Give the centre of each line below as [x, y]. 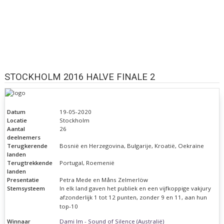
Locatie [17, 120]
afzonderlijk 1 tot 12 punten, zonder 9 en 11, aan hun [133, 197]
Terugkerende [27, 146]
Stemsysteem [26, 188]
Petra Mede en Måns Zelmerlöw [104, 180]
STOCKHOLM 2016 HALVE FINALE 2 [79, 77]
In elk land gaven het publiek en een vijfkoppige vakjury [135, 188]
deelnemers [24, 137]
